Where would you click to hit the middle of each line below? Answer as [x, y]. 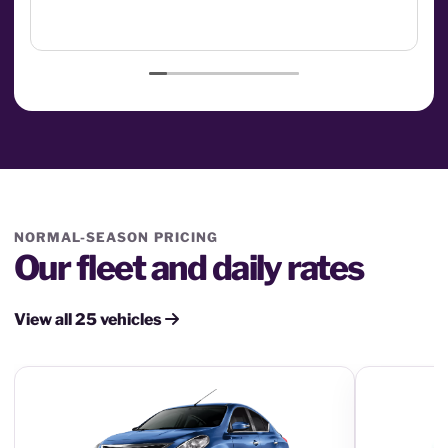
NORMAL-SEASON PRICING [116, 237]
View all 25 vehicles [89, 319]
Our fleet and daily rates [189, 267]
